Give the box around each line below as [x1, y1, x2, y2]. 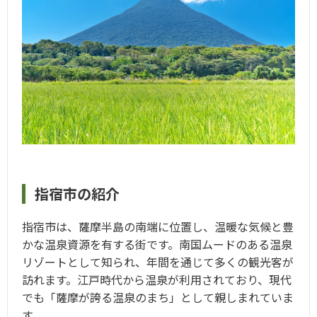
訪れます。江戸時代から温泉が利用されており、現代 [22, 271, 292, 289]
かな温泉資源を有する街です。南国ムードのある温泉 [22, 236, 292, 253]
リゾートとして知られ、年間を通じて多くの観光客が [22, 253, 294, 271]
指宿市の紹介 [35, 183, 120, 204]
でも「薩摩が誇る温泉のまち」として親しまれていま [22, 289, 294, 306]
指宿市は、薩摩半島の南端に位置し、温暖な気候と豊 [22, 218, 294, 236]
